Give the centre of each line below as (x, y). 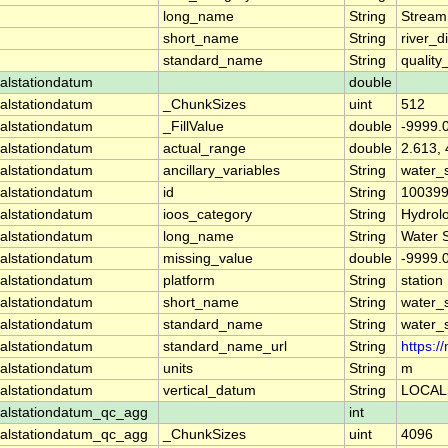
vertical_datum (209, 391)
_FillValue (193, 127)
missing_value (208, 259)
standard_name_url (225, 347)
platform (189, 281)
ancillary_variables (221, 171)
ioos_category (207, 215)
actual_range (204, 149)
